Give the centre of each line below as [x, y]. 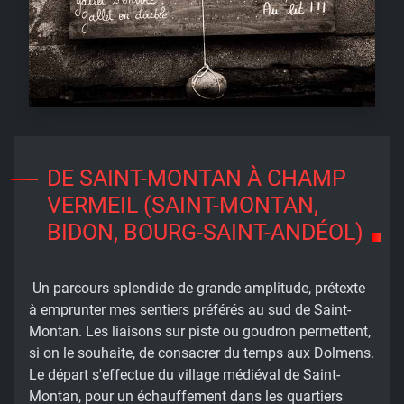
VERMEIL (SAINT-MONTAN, [183, 206]
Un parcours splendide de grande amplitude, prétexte [197, 289]
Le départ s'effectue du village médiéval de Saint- [184, 375]
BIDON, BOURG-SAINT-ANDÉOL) [205, 233]
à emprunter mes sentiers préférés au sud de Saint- [190, 310]
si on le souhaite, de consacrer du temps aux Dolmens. [202, 353]
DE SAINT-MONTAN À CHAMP [197, 179]
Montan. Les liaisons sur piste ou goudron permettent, [200, 332]
